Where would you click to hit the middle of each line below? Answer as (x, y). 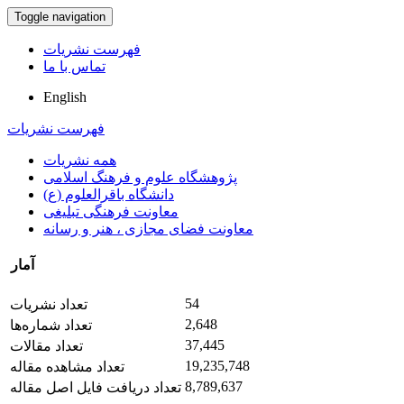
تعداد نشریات (49, 304)
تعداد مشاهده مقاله (67, 366)
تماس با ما (74, 66)
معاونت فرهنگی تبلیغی (111, 211)
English (65, 97)
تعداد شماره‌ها (51, 325)
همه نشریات (80, 160)
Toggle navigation (60, 17)
